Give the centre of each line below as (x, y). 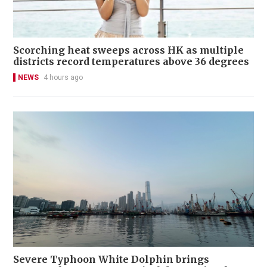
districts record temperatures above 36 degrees (131, 61)
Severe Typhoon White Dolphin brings (111, 259)
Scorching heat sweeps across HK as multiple (128, 50)
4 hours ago (63, 77)
